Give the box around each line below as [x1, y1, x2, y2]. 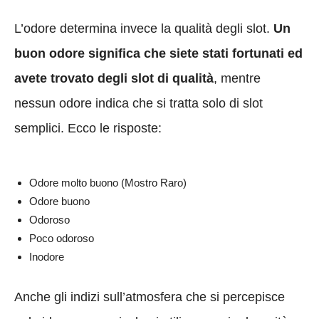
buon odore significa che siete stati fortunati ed [14, 46, 303, 61]
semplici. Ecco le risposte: [14, 120, 162, 135]
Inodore [29, 250, 64, 263]
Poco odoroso [29, 231, 94, 244]
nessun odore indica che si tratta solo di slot [14, 95, 263, 110]
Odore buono [29, 194, 90, 207]
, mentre [214, 70, 261, 85]
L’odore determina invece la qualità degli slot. [14, 21, 273, 36]
